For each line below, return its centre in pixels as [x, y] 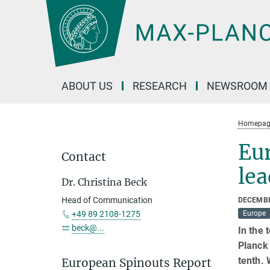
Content [20, 27]
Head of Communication [107, 200]
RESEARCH [160, 86]
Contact [84, 157]
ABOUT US [87, 86]
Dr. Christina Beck [104, 182]
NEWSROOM [237, 86]
